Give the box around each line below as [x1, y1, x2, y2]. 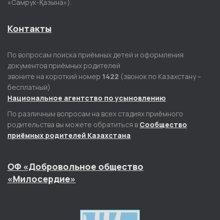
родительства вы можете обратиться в [7, 120, 139, 130]
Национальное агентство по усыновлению [7, 93, 166, 103]
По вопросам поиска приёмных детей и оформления [7, 50, 184, 60]
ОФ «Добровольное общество [7, 161, 143, 173]
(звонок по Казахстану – [119, 72, 201, 82]
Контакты [7, 23, 52, 35]
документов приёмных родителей [7, 61, 120, 71]
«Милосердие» [7, 173, 76, 185]
